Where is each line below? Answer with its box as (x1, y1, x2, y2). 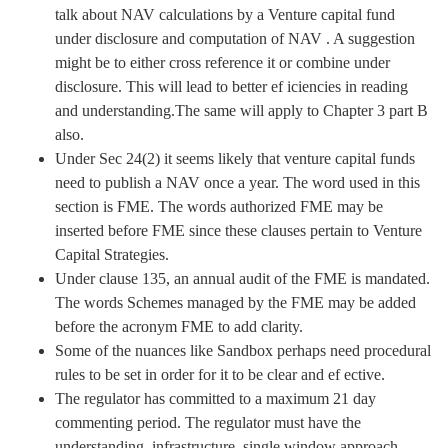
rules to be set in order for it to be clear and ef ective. (55, 365, 385, 383)
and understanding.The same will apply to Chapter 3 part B (55, 101, 428, 119)
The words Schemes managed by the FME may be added (55, 293, 416, 311)
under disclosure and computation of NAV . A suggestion (55, 29, 415, 47)
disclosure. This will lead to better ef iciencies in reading (55, 77, 408, 95)
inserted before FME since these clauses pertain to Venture (55, 221, 422, 239)
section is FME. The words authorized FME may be (55, 197, 383, 215)
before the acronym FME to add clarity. (55, 317, 303, 335)
